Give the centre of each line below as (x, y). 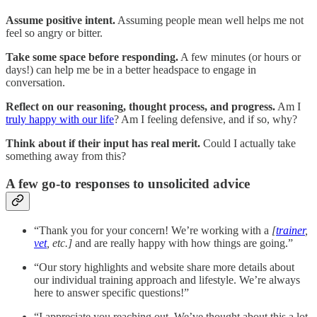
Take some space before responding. (92, 57)
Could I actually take (248, 144)
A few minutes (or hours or (240, 57)
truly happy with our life (60, 120)
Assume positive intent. (60, 21)
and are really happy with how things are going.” (183, 243)
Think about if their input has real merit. (103, 144)
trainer (290, 230)
